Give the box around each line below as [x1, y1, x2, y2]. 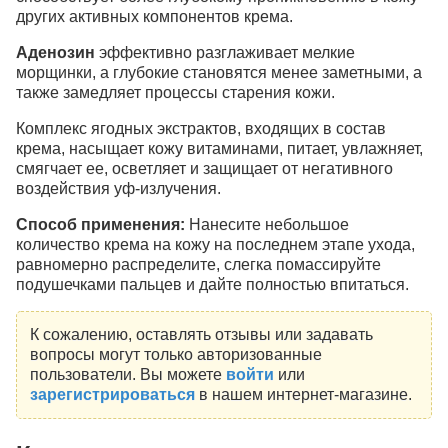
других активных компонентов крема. [16, 8, 293, 26]
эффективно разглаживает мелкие [99, 44, 355, 62]
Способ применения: [16, 216, 185, 234]
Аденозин [16, 44, 99, 62]
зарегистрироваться [29, 385, 195, 403]
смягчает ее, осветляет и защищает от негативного [16, 160, 393, 178]
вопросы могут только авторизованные [29, 345, 322, 363]
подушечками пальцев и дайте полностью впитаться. [16, 276, 413, 294]
